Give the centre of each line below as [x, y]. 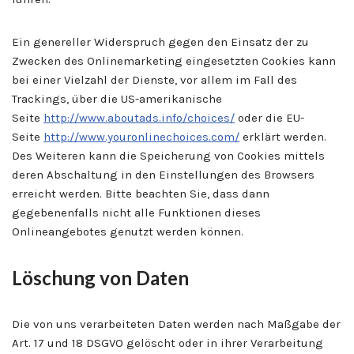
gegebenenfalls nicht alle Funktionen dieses [136, 212]
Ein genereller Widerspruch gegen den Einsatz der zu [160, 41]
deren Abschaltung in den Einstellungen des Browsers [163, 174]
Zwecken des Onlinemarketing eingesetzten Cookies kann [174, 60]
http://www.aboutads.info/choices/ [139, 117]
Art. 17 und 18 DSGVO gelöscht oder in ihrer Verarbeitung [168, 343]
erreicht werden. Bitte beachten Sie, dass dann [141, 193]
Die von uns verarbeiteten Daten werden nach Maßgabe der [176, 324]
